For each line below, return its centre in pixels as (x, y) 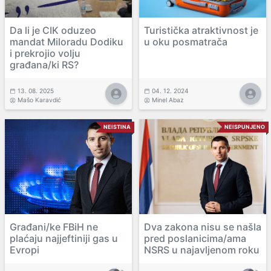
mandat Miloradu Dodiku (67, 41)
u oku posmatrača (186, 41)
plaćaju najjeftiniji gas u (64, 239)
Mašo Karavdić (40, 100)
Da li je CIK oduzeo (53, 30)
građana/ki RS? (44, 64)
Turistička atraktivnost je (201, 30)
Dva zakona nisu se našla (203, 227)
